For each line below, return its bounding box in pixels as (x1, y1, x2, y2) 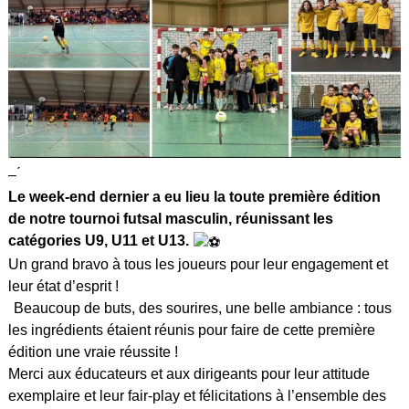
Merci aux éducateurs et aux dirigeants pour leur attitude (8, 365, 370, 382)
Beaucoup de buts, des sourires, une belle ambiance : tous (10, 299, 393, 316)
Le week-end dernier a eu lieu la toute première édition (8, 189, 381, 205)
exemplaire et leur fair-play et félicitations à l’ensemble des (8, 387, 386, 404)
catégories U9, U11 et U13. (8, 233, 189, 249)
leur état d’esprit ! (8, 278, 122, 294)
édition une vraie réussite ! (8, 343, 178, 360)
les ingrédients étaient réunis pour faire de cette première (8, 321, 375, 338)
